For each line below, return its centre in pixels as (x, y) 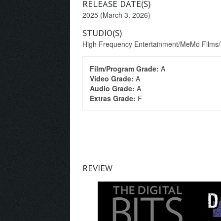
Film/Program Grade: (125, 69)
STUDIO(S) (102, 33)
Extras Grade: (114, 98)
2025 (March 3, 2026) (116, 15)
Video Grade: (113, 78)
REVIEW (97, 168)
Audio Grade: (113, 88)
